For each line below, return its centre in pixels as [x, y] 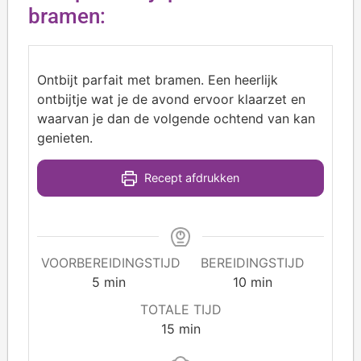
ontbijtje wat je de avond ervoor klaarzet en [171, 100]
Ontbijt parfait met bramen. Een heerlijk [158, 80]
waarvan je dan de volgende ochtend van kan [176, 119]
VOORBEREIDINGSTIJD [111, 263]
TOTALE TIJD [180, 310]
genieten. [65, 138]
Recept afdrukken [190, 178]
